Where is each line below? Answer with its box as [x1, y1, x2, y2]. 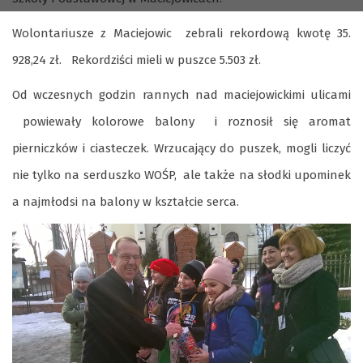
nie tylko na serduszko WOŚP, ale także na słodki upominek [12, 168, 351, 182]
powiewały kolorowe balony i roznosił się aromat [12, 114, 351, 129]
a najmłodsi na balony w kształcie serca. [12, 194, 239, 209]
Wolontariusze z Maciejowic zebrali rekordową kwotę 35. [12, 26, 351, 41]
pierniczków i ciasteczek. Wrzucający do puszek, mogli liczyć [12, 141, 351, 156]
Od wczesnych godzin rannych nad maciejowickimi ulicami [12, 88, 351, 102]
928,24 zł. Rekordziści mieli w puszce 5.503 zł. [12, 53, 261, 67]
